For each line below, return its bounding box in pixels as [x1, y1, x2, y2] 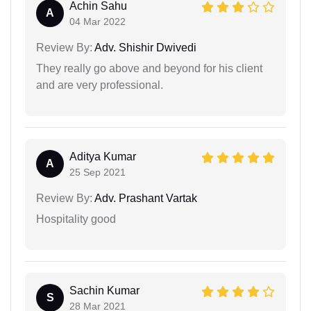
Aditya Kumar [69, 150, 136, 162]
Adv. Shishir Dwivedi [92, 41, 196, 53]
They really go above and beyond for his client [36, 62, 262, 74]
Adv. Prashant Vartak [92, 192, 197, 204]
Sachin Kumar [69, 284, 140, 296]
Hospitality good [36, 212, 116, 225]
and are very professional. [36, 78, 163, 91]
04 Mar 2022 [69, 15, 126, 27]
